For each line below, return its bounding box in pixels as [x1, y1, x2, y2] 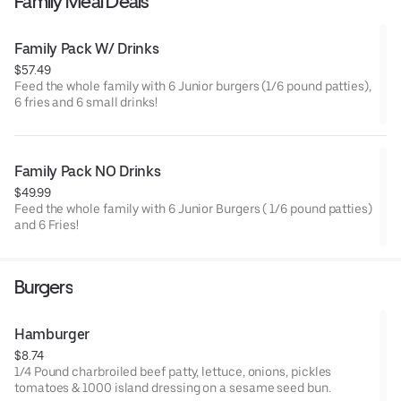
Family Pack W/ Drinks [14, 39, 159, 57]
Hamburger [14, 325, 90, 343]
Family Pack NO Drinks [14, 162, 161, 180]
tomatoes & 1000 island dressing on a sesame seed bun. [14, 380, 331, 395]
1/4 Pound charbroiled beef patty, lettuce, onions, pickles [14, 363, 332, 379]
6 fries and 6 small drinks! [14, 94, 158, 109]
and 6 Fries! [14, 217, 80, 232]
